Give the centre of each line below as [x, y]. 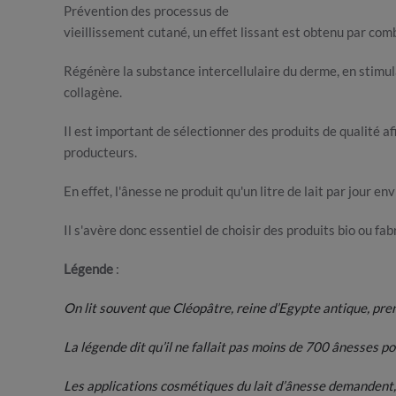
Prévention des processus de [146, 11]
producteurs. [100, 152]
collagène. [93, 92]
